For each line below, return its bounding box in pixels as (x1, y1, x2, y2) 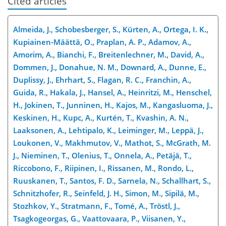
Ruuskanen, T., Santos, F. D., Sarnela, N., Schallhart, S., (13, 176, 211, 186)
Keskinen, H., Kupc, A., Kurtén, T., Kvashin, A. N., (13, 112, 189, 123)
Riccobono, (13, 163, 52, 173)
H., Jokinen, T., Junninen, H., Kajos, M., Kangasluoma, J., (13, 100, 213, 110)
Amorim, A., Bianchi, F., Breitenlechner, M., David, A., (13, 49, 204, 60)
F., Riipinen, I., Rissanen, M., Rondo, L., (52, 163, 194, 173)
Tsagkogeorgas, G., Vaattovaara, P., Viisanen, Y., (13, 213, 186, 223)
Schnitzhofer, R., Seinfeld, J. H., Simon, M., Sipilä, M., (13, 188, 199, 198)
